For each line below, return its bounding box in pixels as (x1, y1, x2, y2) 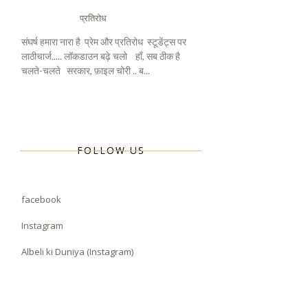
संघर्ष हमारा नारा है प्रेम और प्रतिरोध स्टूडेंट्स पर (21, 36, 186, 48)
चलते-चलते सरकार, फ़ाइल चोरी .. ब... (21, 65, 150, 77)
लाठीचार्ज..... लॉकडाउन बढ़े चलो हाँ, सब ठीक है (21, 50, 182, 63)
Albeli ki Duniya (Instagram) (21, 245, 133, 258)
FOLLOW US (76, 143, 145, 157)
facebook (21, 192, 61, 206)
